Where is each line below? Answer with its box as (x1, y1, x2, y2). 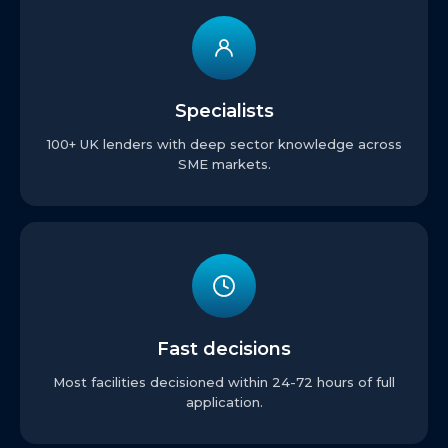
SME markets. (177, 156, 271, 172)
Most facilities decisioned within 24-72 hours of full (53, 374, 395, 390)
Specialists (174, 100, 274, 122)
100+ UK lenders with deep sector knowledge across (46, 136, 402, 152)
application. (185, 394, 263, 410)
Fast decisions (157, 338, 291, 360)
